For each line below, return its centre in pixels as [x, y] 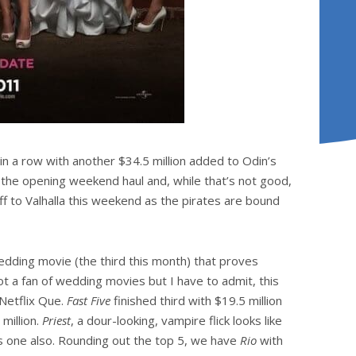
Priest [56, 321]
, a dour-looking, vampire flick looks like [176, 321]
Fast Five [89, 301]
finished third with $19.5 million [196, 301]
